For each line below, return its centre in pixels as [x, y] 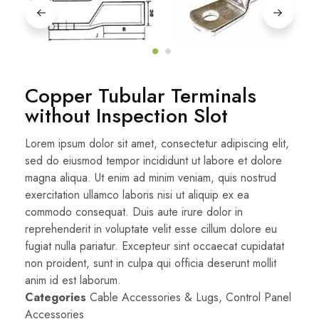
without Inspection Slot [126, 115]
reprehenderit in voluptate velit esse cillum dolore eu [151, 229]
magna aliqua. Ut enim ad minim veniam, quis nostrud [151, 177]
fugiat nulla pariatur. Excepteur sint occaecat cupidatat [155, 246]
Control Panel [258, 297]
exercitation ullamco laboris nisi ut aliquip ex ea [137, 194]
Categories [56, 297]
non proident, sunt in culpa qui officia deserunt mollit [151, 263]
